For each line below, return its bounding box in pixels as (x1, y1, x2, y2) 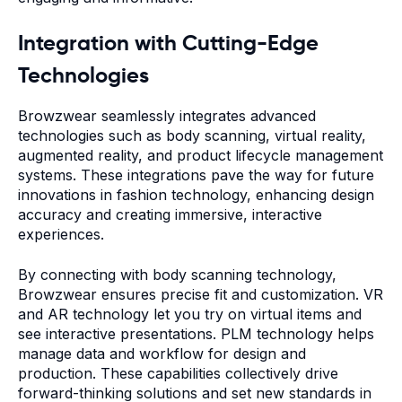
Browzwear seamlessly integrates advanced (18, 107, 316, 126)
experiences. (18, 225, 109, 244)
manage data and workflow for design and (18, 344, 306, 363)
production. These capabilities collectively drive (18, 363, 338, 382)
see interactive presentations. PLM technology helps (18, 324, 374, 343)
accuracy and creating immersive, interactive (18, 205, 322, 224)
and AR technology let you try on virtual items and (18, 304, 362, 323)
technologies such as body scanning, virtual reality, (18, 127, 366, 145)
